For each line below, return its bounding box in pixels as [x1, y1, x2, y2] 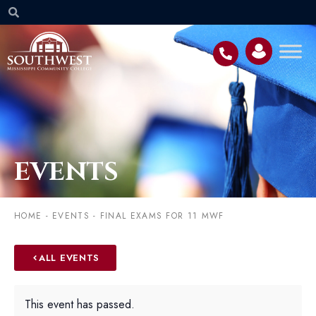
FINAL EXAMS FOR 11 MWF [99, 209, 224, 223]
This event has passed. [25, 296, 135, 312]
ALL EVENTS [39, 250, 99, 265]
